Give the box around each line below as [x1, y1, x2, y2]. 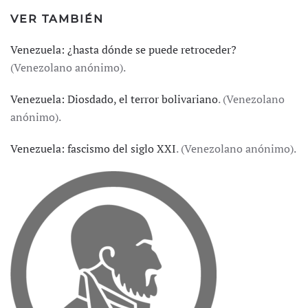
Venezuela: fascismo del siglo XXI [10, 141, 176, 156]
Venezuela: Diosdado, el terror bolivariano [10, 91, 218, 107]
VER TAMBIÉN [10, 12, 104, 25]
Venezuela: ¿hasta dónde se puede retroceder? [10, 42, 236, 57]
